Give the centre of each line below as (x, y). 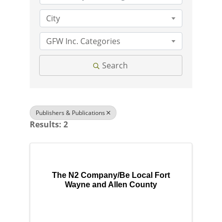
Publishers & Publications (70, 113)
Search (115, 65)
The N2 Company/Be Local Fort (111, 175)
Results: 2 (49, 125)
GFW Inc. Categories (83, 41)
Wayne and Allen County (111, 184)
